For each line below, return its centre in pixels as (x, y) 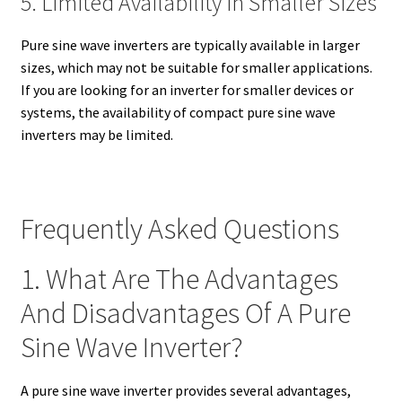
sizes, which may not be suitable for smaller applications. (196, 68)
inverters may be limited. (96, 135)
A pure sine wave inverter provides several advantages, (185, 390)
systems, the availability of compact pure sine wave (178, 113)
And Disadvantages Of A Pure (185, 313)
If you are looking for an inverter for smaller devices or (187, 90)
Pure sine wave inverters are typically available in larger (190, 45)
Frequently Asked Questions (179, 229)
